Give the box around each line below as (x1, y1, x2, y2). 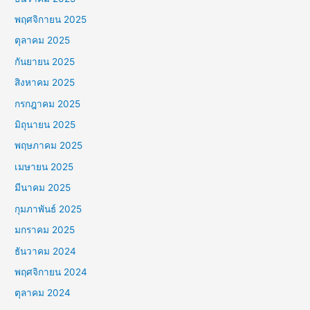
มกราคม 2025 (15, 224, 75, 236)
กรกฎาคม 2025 (15, 98, 81, 109)
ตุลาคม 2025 (15, 35, 71, 46)
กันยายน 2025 (15, 55, 75, 67)
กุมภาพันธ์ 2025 (15, 203, 82, 215)
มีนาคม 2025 (15, 182, 71, 194)
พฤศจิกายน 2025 (15, 14, 87, 26)
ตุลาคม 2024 (15, 287, 71, 299)
